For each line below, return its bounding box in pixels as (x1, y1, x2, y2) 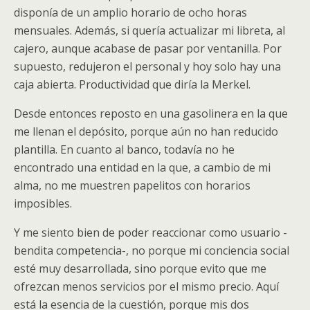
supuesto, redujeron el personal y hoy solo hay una (14, 58, 281, 74)
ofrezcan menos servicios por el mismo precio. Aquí (14, 278, 279, 294)
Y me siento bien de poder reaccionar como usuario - (14, 224, 287, 240)
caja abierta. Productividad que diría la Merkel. (14, 76, 250, 92)
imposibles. (14, 195, 72, 211)
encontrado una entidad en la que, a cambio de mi (14, 159, 271, 175)
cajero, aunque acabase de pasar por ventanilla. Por (14, 40, 282, 56)
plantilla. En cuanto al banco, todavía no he (14, 141, 235, 157)
